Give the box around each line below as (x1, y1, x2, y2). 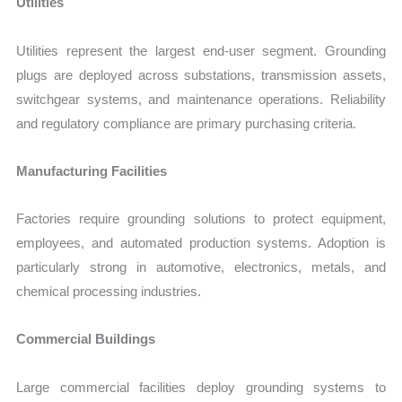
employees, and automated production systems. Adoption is (16, 235, 386, 251)
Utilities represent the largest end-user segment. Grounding (16, 42, 386, 58)
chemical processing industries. (16, 284, 202, 300)
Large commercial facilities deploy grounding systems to (16, 379, 386, 395)
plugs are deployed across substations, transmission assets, (16, 66, 386, 83)
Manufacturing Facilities (16, 162, 168, 179)
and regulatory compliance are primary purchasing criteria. (16, 115, 357, 131)
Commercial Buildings (16, 331, 156, 347)
